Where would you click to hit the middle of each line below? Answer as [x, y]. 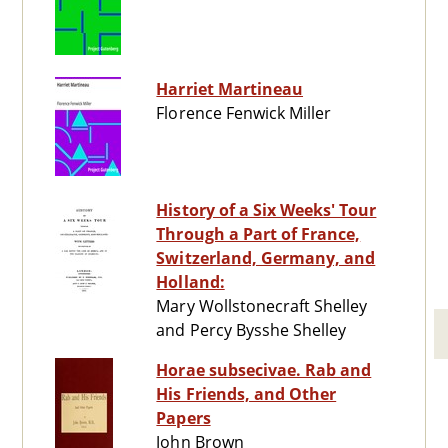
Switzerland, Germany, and [266, 258]
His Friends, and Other [246, 394]
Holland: [190, 282]
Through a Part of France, [258, 234]
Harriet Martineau [230, 89]
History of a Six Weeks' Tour [266, 210]
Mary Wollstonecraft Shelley [262, 306]
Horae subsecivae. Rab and [264, 370]
